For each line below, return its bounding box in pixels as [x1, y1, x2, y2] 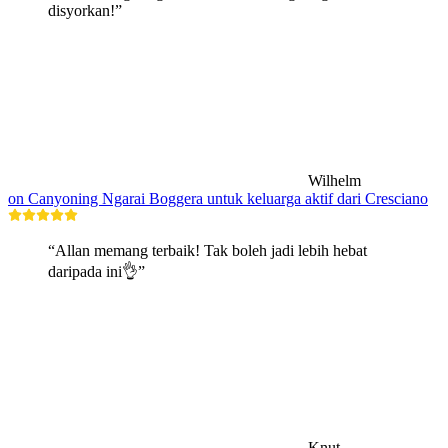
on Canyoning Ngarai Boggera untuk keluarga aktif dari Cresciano [8, 190, 428, 208]
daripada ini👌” [48, 263, 145, 281]
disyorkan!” [48, 2, 122, 20]
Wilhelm [308, 172, 361, 190]
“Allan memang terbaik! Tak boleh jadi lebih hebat [48, 242, 367, 260]
